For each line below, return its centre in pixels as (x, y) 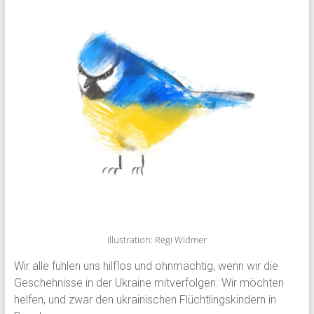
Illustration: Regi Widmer (157, 239)
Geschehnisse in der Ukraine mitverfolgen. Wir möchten (149, 282)
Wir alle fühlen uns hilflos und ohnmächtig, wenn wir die (146, 266)
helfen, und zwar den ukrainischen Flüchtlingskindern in (145, 299)
